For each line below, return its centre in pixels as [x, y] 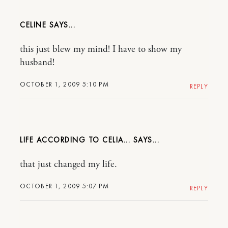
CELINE [33, 25]
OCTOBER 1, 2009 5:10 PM [64, 84]
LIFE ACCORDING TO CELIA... [75, 140]
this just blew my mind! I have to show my [101, 49]
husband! [37, 63]
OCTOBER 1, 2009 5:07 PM [64, 186]
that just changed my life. [68, 164]
